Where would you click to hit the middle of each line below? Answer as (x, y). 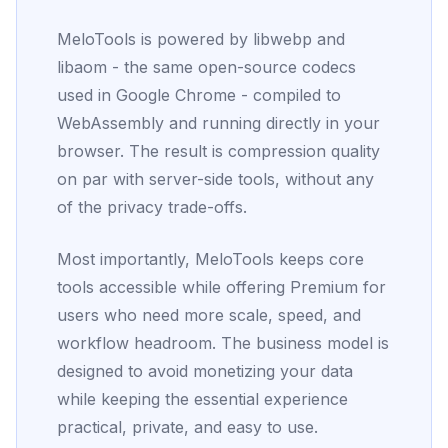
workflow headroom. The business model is (223, 343)
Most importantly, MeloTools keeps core (210, 259)
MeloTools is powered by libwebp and (201, 39)
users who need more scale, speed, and (209, 315)
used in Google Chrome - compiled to (199, 95)
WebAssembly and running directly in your (218, 123)
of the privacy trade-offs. (152, 207)
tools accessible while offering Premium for (221, 287)
